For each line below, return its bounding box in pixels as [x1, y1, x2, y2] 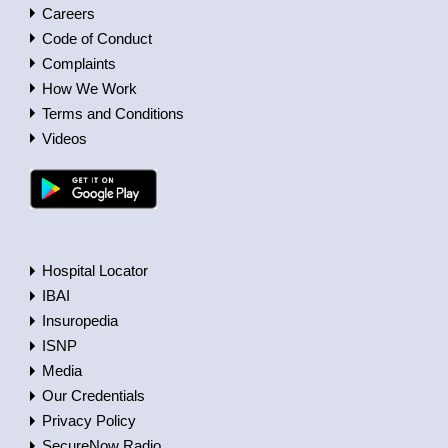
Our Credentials [42, 387, 145, 405]
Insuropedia [42, 312, 118, 330]
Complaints [42, 54, 116, 72]
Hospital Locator [42, 262, 148, 280]
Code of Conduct [42, 29, 152, 47]
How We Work [42, 79, 137, 97]
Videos [42, 129, 87, 147]
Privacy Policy [42, 412, 136, 430]
